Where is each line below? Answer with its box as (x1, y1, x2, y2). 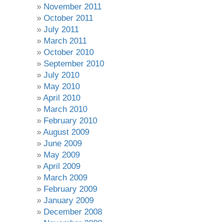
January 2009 (43, 196, 94, 206)
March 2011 (43, 36, 87, 46)
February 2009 (43, 184, 97, 194)
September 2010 (43, 59, 104, 69)
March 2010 (43, 105, 87, 114)
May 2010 (43, 82, 80, 92)
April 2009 (43, 162, 80, 171)
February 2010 (43, 116, 97, 126)
